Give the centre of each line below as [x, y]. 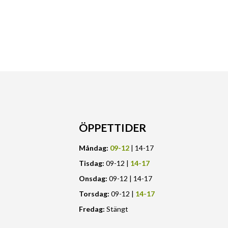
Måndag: [94, 148]
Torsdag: [94, 194]
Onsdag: [93, 179]
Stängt [116, 209]
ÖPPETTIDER [112, 127]
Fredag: [92, 209]
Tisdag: [91, 163]
